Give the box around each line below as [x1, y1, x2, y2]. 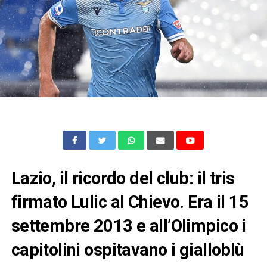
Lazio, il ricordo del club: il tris [11, 167, 235, 188]
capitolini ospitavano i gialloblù [11, 239, 244, 260]
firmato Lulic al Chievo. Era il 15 [11, 191, 249, 212]
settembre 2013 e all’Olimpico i [11, 215, 246, 236]
